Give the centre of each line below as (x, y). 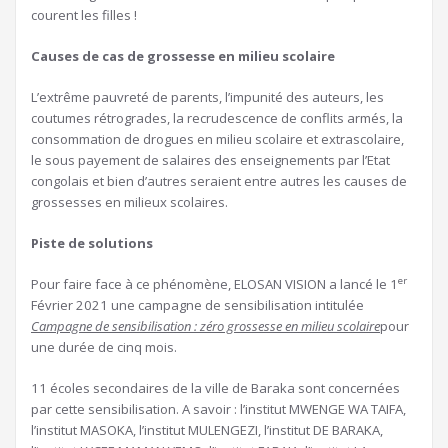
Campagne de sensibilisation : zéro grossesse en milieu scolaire (205, 326)
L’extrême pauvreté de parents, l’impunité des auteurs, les (207, 97)
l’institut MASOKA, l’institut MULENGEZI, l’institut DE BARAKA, (207, 430)
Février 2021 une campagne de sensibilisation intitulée (197, 305)
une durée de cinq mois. (104, 347)
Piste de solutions (92, 243)
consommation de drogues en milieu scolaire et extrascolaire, (217, 139)
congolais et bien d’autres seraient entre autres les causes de (219, 181)
